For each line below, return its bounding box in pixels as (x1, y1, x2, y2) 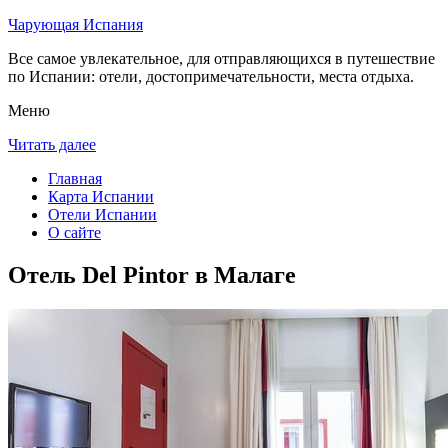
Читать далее (8, 136, 96, 153)
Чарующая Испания (8, 16, 143, 33)
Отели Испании (48, 206, 157, 223)
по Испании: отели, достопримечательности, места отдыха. (8, 68, 414, 85)
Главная (48, 170, 102, 187)
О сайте (48, 224, 101, 241)
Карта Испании (48, 188, 154, 205)
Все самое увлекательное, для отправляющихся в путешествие (8, 50, 435, 67)
